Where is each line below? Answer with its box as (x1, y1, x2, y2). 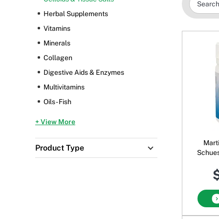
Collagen (44, 54, 72, 62)
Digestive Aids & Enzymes (44, 68, 124, 77)
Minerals (44, 39, 70, 47)
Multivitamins (44, 83, 85, 91)
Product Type (35, 143, 84, 153)
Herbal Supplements (44, 10, 108, 18)
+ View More (35, 118, 75, 126)
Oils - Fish (44, 98, 71, 106)
